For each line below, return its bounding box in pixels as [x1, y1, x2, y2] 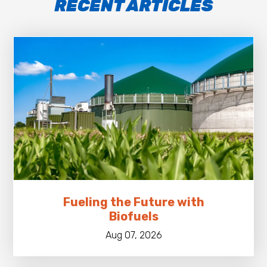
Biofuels [108, 209, 159, 223]
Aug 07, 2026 [105, 229, 162, 241]
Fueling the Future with [63, 194, 204, 209]
